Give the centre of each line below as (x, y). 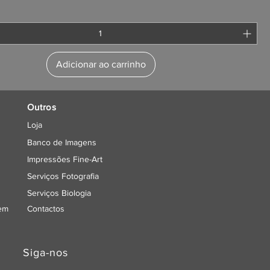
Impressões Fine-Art (65, 159)
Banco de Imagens (62, 143)
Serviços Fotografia (63, 176)
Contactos (46, 209)
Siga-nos (46, 253)
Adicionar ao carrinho (101, 64)
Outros (42, 107)
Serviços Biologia (59, 193)
